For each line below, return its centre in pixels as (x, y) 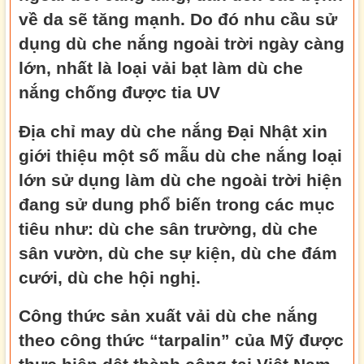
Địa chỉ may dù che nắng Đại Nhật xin (173, 131)
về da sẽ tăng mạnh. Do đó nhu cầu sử (178, 19)
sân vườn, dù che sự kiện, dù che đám (178, 253)
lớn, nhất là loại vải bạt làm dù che (161, 68)
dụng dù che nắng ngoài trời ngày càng (182, 44)
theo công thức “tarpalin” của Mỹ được (181, 340)
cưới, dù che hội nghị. (110, 277)
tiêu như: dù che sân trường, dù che (168, 228)
